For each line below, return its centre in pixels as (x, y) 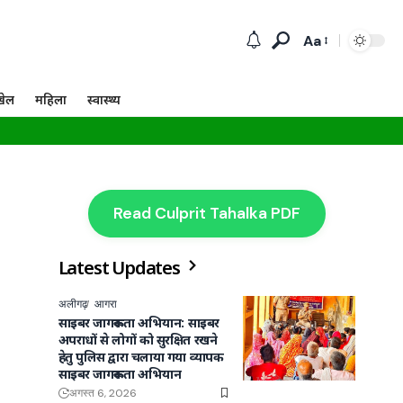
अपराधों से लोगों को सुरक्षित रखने (138, 340)
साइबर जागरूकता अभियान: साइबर (139, 322)
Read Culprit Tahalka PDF (206, 213)
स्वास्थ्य (104, 99)
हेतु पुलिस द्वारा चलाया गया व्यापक (141, 357)
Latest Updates (121, 268)
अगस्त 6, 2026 (103, 393)
